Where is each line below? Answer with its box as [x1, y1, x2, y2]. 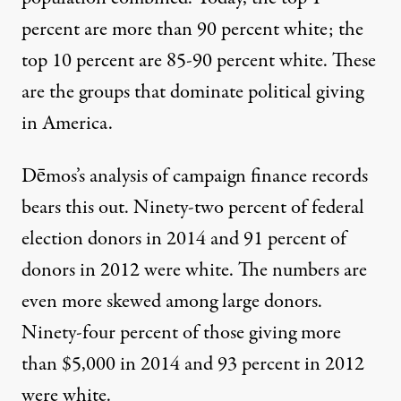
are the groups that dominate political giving [21, 78, 363, 107]
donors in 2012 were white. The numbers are [21, 256, 367, 286]
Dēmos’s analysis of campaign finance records [21, 162, 368, 192]
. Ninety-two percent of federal [124, 193, 364, 223]
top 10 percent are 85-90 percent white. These [21, 47, 376, 76]
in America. [21, 109, 113, 139]
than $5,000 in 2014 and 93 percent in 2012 [21, 350, 364, 380]
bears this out [21, 193, 124, 223]
